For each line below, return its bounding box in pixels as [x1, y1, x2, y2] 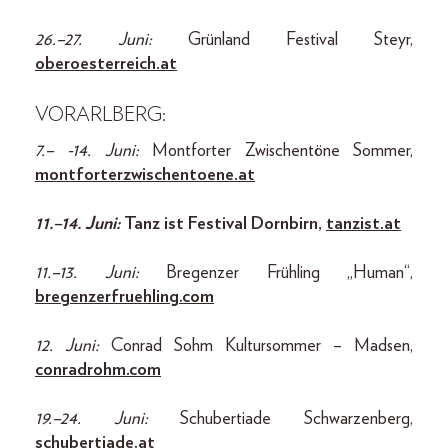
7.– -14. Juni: [35, 141, 153, 160]
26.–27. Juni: [35, 30, 188, 49]
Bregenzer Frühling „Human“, [166, 263, 413, 282]
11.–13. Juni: [35, 263, 166, 282]
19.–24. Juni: [35, 409, 181, 428]
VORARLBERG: [35, 104, 166, 125]
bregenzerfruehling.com [35, 287, 214, 306]
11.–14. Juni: [35, 214, 124, 233]
